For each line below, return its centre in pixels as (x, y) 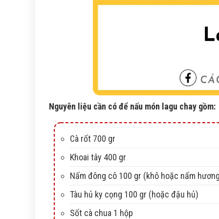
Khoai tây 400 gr (98, 157)
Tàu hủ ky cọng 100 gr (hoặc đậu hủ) (134, 195)
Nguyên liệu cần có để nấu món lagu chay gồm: (132, 107)
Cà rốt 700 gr (93, 139)
